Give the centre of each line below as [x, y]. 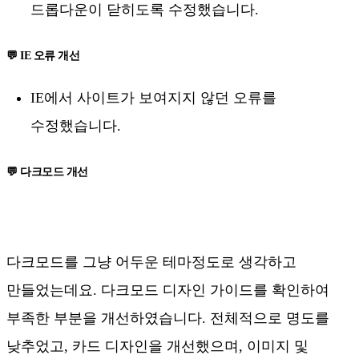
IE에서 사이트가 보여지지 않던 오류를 [153, 98]
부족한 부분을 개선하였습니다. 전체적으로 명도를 [168, 319]
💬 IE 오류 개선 [43, 55]
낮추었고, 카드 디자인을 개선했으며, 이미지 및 [157, 347]
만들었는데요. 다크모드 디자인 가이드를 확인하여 [168, 290]
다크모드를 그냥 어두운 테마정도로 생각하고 [151, 262]
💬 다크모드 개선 [47, 172]
